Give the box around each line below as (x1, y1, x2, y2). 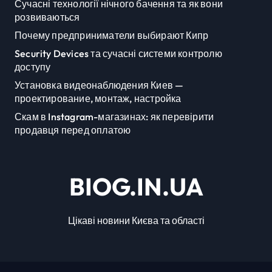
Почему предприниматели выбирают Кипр (15, 29, 209, 41)
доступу (15, 60, 51, 73)
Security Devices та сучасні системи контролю (15, 47, 222, 59)
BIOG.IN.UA (69, 171, 203, 202)
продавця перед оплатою (15, 123, 131, 136)
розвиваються (15, 10, 80, 23)
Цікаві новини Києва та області (67, 214, 205, 226)
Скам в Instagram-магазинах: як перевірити (15, 110, 214, 123)
